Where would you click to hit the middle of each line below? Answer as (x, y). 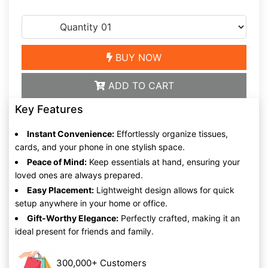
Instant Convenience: (71, 133)
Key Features (49, 109)
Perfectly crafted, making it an (179, 218)
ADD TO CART (139, 85)
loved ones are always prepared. (79, 175)
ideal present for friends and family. (84, 231)
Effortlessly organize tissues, (171, 133)
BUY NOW (137, 57)
